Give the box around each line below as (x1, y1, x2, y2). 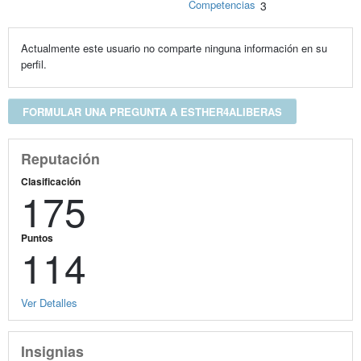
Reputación (20, 148, 100, 169)
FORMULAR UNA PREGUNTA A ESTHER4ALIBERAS (22, 104, 282, 120)
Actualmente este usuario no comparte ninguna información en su (20, 40, 327, 56)
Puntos (20, 230, 53, 245)
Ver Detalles (20, 294, 77, 310)
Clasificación (20, 173, 81, 189)
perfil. (20, 56, 47, 73)
